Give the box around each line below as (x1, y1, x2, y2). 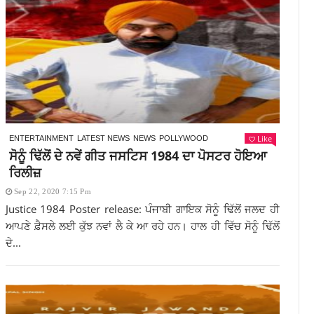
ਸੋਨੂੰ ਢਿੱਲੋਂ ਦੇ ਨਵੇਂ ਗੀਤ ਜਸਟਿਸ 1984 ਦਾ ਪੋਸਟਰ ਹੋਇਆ (8, 147, 267, 164)
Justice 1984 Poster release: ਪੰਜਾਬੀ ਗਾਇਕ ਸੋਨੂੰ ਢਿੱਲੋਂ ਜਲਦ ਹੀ (5, 202, 280, 216)
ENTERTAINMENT (8, 134, 74, 142)
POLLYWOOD (158, 134, 208, 142)
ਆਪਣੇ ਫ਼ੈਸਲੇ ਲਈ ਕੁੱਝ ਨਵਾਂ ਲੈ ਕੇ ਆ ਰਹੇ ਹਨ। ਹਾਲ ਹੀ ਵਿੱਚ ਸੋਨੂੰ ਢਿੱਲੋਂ (5, 219, 280, 233)
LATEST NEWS (76, 134, 130, 142)
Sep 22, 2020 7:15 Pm (14, 187, 92, 196)
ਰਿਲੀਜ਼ (8, 164, 41, 181)
